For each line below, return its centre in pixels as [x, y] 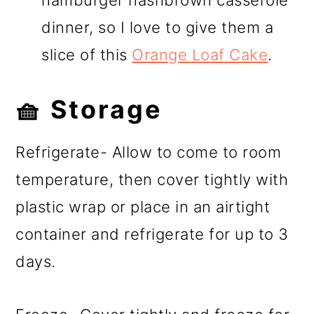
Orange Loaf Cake [200, 54]
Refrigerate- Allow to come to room [149, 152]
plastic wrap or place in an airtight [143, 206]
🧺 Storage [89, 109]
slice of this [87, 54]
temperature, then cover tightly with [152, 179]
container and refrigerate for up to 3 [152, 234]
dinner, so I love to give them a [158, 27]
